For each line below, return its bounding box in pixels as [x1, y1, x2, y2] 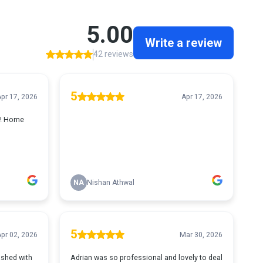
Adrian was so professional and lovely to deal [70, 253, 222, 262]
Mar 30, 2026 [180, 230, 222, 239]
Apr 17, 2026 [181, 92, 222, 101]
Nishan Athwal [86, 178, 134, 187]
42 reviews [93, 49, 133, 59]
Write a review [145, 35, 222, 50]
